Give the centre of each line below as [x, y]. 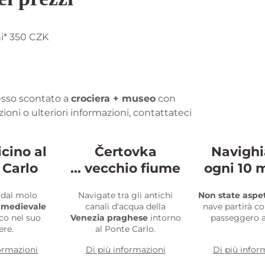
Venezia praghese [109, 218]
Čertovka [125, 152]
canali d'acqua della [125, 207]
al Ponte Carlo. [125, 229]
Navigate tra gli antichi [125, 195]
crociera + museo [113, 99]
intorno [164, 218]
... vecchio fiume [125, 169]
